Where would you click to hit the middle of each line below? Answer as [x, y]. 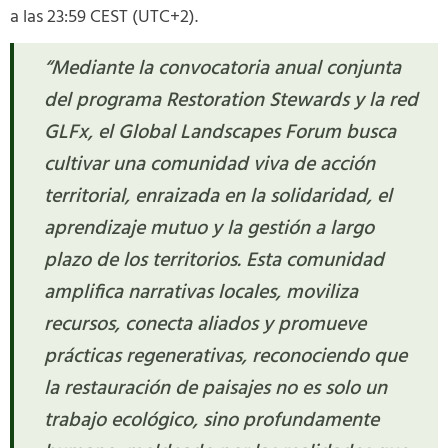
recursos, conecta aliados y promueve [205, 325]
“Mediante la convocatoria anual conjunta [222, 69]
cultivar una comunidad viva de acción [209, 165]
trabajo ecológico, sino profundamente [211, 421]
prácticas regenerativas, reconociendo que [225, 357]
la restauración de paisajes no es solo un [215, 389]
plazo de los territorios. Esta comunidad [214, 261]
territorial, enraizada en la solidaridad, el [218, 197]
